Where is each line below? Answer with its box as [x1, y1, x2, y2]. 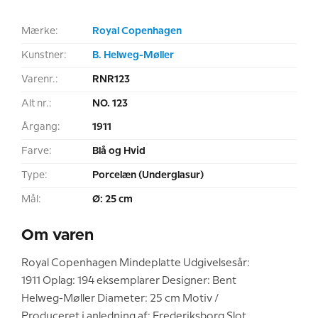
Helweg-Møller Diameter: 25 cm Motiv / [21, 293, 219, 304]
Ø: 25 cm [92, 194, 133, 204]
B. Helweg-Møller [92, 50, 174, 60]
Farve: [21, 146, 52, 156]
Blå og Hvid [92, 146, 146, 156]
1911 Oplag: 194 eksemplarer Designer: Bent [21, 275, 236, 286]
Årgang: [21, 121, 60, 132]
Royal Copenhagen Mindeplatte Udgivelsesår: [21, 258, 250, 268]
